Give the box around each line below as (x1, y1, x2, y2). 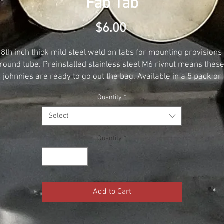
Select (48, 111, 69, 120)
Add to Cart (92, 186, 131, 197)
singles (99, 83, 125, 94)
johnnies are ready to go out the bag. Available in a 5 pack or (2, 71, 221, 82)
